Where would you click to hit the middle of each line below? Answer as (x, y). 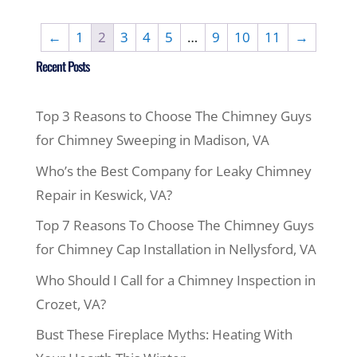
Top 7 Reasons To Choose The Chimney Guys (175, 226)
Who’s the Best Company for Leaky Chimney (173, 171)
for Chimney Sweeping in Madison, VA (152, 140)
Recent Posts (62, 67)
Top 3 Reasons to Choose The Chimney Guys (173, 116)
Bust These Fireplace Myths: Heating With (164, 335)
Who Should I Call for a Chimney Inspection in (175, 280)
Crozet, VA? (71, 304)
